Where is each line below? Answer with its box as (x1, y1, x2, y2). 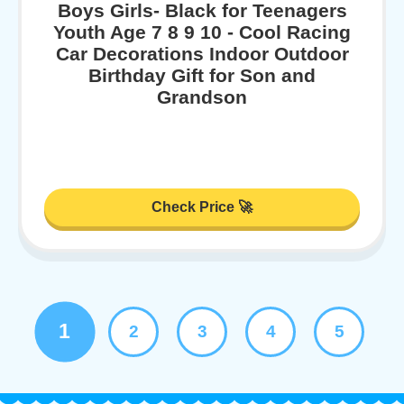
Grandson (157, 86, 247, 107)
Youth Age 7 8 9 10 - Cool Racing (53, 21, 351, 42)
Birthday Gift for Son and (88, 64, 316, 86)
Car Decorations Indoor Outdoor (55, 42, 349, 64)
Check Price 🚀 (151, 199, 252, 215)
